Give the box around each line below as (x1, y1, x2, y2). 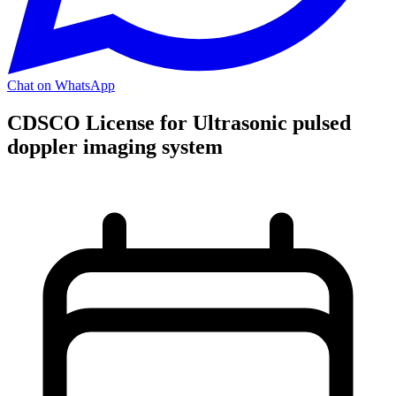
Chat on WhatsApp (7, 78, 115, 93)
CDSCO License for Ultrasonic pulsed (7, 110, 351, 134)
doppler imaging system (7, 134, 223, 158)
